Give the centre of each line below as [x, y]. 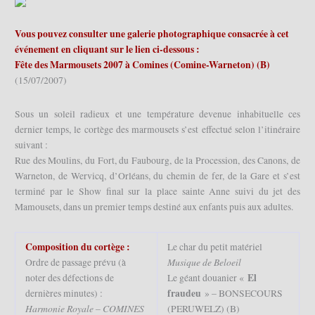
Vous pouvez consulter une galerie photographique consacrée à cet [152, 33]
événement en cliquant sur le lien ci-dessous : [108, 49]
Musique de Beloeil [204, 262]
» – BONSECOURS [242, 294]
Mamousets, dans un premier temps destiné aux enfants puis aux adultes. [154, 206]
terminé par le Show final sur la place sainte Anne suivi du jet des [157, 191]
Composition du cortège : [77, 247]
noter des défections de [69, 278]
